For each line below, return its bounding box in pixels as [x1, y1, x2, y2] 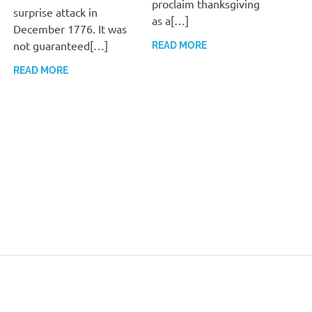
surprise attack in [13, 4, 98, 19]
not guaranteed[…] [13, 38, 109, 52]
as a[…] [151, 13, 189, 27]
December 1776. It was [13, 21, 127, 36]
